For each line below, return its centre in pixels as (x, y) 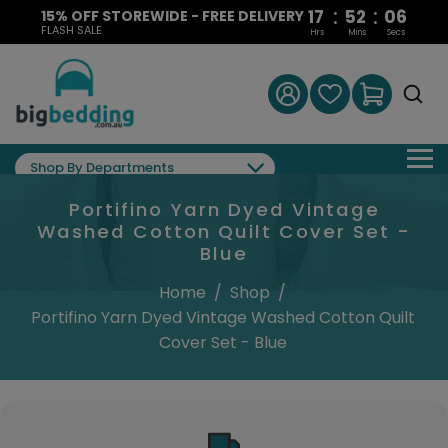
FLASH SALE (71, 29)
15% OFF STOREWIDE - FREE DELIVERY (172, 15)
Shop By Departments (102, 168)
